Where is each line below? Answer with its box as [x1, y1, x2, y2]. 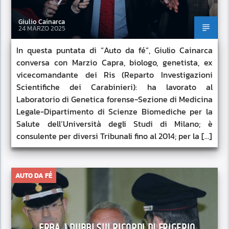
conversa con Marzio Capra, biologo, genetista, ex [16, 56, 213, 69]
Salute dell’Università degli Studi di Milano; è [16, 118, 213, 130]
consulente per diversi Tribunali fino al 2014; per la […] [16, 130, 213, 143]
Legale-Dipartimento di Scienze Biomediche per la [16, 105, 213, 118]
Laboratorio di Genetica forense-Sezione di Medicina [16, 93, 213, 106]
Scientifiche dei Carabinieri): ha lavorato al [16, 81, 213, 94]
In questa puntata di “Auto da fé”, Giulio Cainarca [16, 44, 213, 57]
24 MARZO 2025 [18, 23, 66, 33]
